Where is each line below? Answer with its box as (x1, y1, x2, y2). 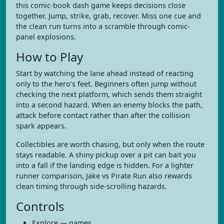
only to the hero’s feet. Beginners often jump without (16, 79, 196, 88)
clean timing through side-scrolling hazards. (16, 181, 167, 191)
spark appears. (16, 121, 66, 130)
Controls (16, 198, 64, 214)
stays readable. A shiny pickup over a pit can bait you (16, 150, 196, 159)
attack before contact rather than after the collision (16, 110, 190, 120)
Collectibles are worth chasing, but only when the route (16, 139, 204, 149)
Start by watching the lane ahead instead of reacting (16, 68, 193, 78)
